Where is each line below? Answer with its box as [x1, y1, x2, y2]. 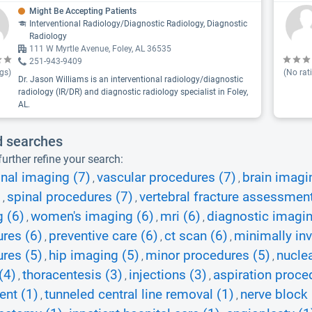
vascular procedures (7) [97, 170, 236, 185]
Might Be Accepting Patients [29, 6, 136, 16]
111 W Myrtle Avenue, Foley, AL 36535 [29, 44, 171, 54]
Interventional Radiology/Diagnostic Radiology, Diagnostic [29, 19, 247, 29]
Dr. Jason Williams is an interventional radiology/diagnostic [18, 75, 243, 84]
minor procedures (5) [146, 248, 270, 263]
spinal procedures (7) [7, 189, 133, 205]
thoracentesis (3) [22, 267, 123, 283]
